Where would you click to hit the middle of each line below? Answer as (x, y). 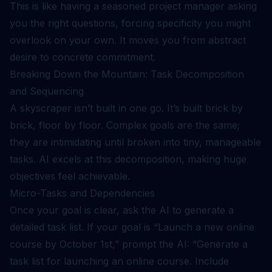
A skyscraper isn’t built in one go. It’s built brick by (126, 108)
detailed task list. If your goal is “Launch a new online (132, 227)
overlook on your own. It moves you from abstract (128, 40)
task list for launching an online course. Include (119, 261)
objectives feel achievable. (70, 176)
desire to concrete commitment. (83, 57)
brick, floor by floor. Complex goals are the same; (125, 125)
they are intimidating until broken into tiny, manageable (135, 142)
